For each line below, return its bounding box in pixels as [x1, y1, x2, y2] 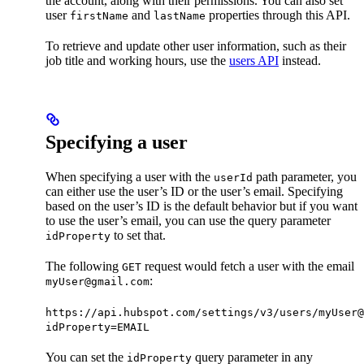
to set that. [110, 228, 166, 243]
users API [229, 54, 279, 68]
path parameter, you [253, 170, 357, 184]
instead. [279, 54, 321, 68]
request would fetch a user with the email [141, 259, 354, 274]
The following [45, 259, 122, 274]
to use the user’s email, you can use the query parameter [45, 214, 331, 228]
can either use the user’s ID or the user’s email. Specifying [45, 184, 343, 199]
